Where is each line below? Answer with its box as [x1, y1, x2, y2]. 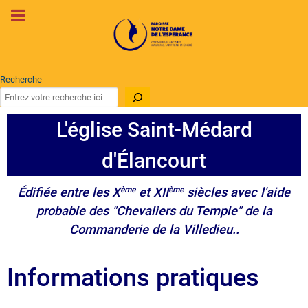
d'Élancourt [102, 148, 206, 173]
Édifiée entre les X [18, 185, 120, 200]
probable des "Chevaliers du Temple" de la [36, 203, 272, 219]
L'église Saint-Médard [56, 118, 252, 142]
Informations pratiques [7, 263, 259, 293]
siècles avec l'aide [184, 185, 290, 200]
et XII [135, 185, 168, 200]
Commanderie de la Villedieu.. [69, 222, 239, 237]
